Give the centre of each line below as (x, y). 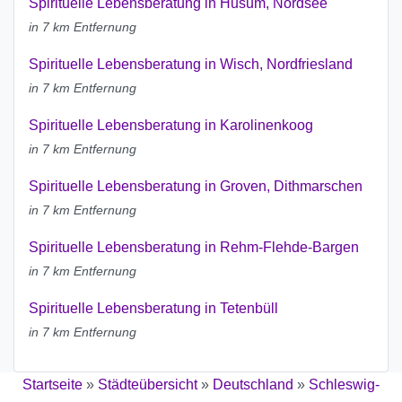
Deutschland (253, 385)
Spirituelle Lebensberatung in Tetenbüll (153, 309)
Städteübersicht (148, 385)
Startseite (52, 385)
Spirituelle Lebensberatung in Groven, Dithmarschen (196, 187)
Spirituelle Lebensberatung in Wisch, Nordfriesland (191, 65)
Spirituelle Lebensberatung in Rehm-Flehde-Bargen (194, 248)
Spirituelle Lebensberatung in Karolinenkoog (171, 126)
